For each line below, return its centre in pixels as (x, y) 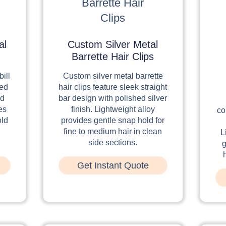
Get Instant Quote (113, 165)
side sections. (113, 142)
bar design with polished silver (113, 98)
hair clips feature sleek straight (113, 87)
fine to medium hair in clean (113, 131)
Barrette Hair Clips (113, 56)
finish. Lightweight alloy (113, 109)
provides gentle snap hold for (113, 120)
